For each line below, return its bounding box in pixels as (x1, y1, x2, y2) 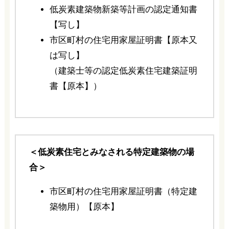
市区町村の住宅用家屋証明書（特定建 (49, 187, 197, 197)
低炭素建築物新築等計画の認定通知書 (49, 4, 197, 14)
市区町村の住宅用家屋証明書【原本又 (49, 35, 197, 45)
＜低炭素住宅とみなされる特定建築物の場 (29, 147, 194, 157)
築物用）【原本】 (49, 202, 119, 212)
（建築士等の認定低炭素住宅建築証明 (49, 65, 197, 76)
